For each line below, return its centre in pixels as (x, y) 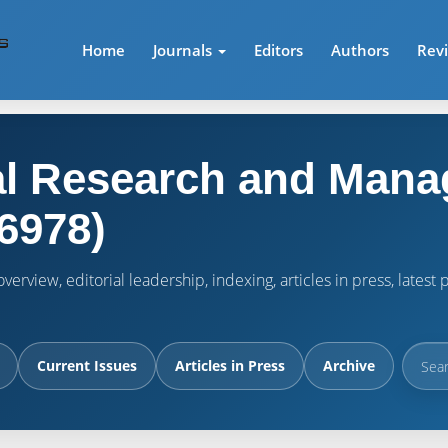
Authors (360, 50)
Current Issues (87, 365)
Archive (349, 365)
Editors (279, 50)
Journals (185, 50)
